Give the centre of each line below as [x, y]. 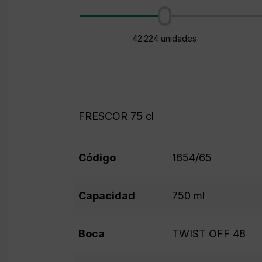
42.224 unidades [165, 38]
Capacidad [106, 196]
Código [97, 158]
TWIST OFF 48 [208, 234]
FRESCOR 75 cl [116, 116]
